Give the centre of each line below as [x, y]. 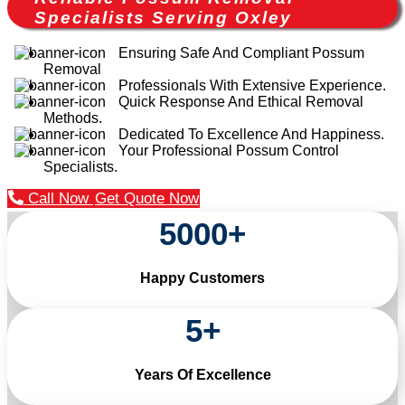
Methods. [73, 118]
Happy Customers [202, 278]
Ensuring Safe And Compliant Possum [241, 52]
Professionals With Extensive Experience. [252, 85]
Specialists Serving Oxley [163, 17]
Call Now [58, 198]
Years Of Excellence [202, 374]
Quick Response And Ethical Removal [241, 101]
